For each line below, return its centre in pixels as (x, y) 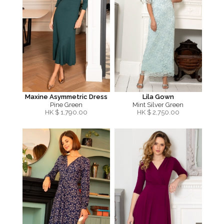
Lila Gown (158, 97)
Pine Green (66, 105)
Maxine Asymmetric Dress (66, 97)
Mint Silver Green (158, 105)
